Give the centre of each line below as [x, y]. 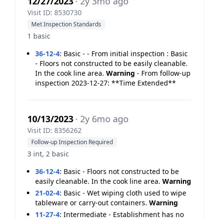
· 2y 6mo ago [102, 119]
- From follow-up [163, 73]
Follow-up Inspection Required [72, 142]
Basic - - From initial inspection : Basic [126, 54]
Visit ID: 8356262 [55, 130]
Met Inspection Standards [66, 24]
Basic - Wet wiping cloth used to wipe [125, 193]
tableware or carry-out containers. [92, 203]
